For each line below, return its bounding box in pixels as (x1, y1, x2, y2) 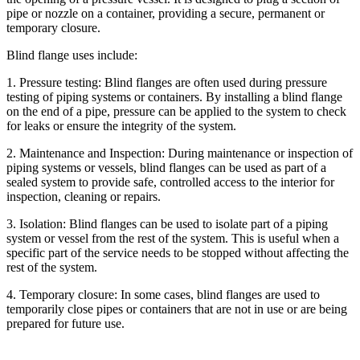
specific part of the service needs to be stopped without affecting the (6, 245, 349, 260)
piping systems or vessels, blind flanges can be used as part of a (6, 160, 326, 174)
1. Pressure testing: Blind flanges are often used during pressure (6, 75, 327, 89)
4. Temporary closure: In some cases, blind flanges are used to (6, 287, 320, 301)
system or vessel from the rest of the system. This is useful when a (6, 231, 339, 245)
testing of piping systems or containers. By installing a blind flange (6, 89, 342, 104)
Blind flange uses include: (6, 47, 137, 62)
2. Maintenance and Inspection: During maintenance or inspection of (6, 145, 353, 160)
